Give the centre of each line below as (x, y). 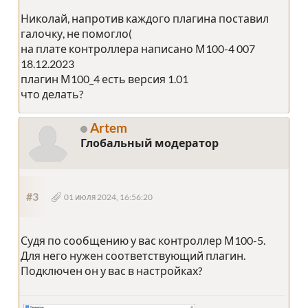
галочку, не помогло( (76, 33)
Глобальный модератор (150, 142)
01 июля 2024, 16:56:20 (108, 197)
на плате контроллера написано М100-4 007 (139, 48)
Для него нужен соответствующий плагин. (133, 255)
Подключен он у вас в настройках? (111, 270)
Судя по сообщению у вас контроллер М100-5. (143, 240)
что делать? (52, 93)
